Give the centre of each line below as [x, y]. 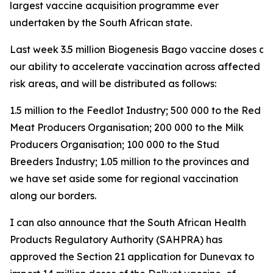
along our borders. [53, 196]
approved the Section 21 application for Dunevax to [132, 257]
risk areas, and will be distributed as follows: [113, 83]
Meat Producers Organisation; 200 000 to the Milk [127, 127]
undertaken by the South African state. [101, 23]
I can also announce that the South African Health [128, 222]
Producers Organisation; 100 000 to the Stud [115, 144]
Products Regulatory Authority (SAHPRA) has [116, 239]
